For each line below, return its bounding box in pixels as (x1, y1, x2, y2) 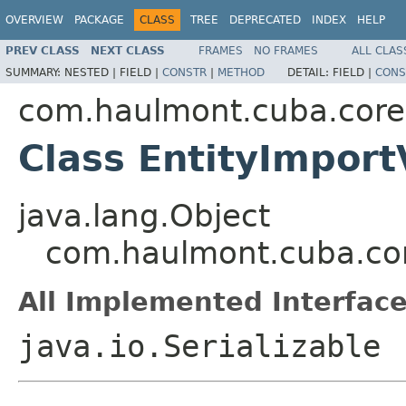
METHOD (217, 65, 265, 79)
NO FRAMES (254, 43, 318, 57)
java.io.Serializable (18, 327, 381, 364)
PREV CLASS (5, 43, 80, 57)
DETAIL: (287, 65, 333, 79)
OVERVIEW (5, 14, 63, 26)
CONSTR (162, 65, 207, 79)
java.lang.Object (18, 197, 270, 234)
